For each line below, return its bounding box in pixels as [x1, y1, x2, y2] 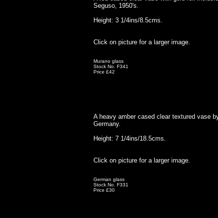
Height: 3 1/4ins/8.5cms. [93, 17, 163, 24]
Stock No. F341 [93, 64, 128, 69]
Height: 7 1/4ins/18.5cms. [93, 135, 166, 142]
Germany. [93, 120, 121, 127]
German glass [93, 177, 125, 182]
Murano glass [93, 58, 124, 64]
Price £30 [93, 187, 115, 193]
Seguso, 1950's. [93, 2, 139, 9]
